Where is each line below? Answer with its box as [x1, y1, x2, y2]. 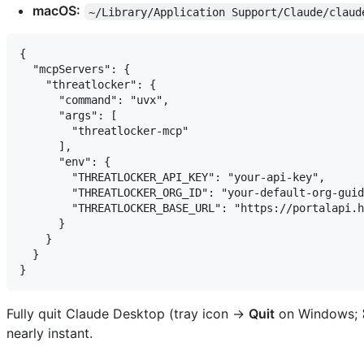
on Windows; [275, 305, 362, 323]
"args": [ [19, 109, 117, 123]
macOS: [32, 2, 80, 19]
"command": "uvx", [19, 93, 169, 107]
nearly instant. [6, 325, 93, 342]
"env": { [19, 155, 110, 169]
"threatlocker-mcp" [19, 124, 188, 138]
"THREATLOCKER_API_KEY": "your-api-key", [19, 171, 325, 184]
